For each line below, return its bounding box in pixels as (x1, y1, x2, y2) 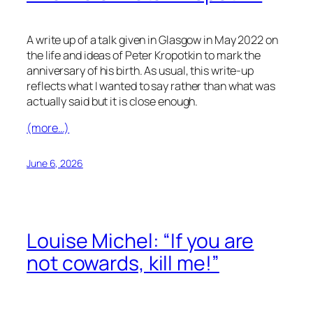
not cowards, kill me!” (27, 249, 219, 277)
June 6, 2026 (27, 156, 83, 170)
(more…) (27, 120, 70, 136)
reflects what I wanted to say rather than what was (27, 78, 275, 94)
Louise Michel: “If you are (27, 227, 254, 255)
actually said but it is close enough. (27, 93, 198, 109)
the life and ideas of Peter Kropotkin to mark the (27, 47, 261, 63)
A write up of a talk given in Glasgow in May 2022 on (27, 31, 278, 48)
